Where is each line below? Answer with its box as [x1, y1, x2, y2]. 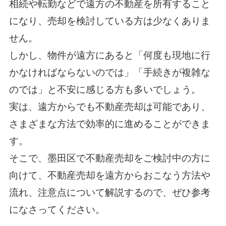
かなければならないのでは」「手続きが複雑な [9, 67, 210, 78]
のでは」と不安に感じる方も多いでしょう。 [9, 84, 201, 95]
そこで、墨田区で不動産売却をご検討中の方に [9, 153, 210, 164]
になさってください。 [9, 204, 105, 215]
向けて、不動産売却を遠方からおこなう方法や [9, 170, 210, 181]
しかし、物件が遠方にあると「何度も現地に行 [9, 50, 210, 61]
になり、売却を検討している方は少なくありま [9, 16, 210, 27]
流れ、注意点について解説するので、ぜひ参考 [9, 187, 210, 198]
